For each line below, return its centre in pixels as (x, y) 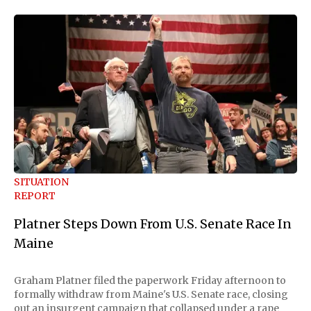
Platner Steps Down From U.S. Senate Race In (153, 224)
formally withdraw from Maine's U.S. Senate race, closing (151, 295)
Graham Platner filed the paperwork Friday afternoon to (150, 281)
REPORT (35, 196)
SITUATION (41, 182)
